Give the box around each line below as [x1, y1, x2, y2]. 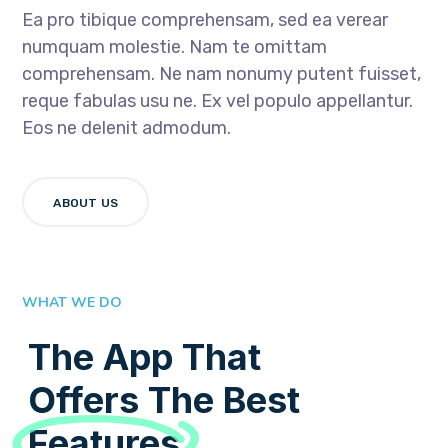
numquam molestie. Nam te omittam [22, 36, 328, 59]
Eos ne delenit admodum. [22, 117, 232, 140]
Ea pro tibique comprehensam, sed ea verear [22, 9, 389, 32]
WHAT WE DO [22, 293, 123, 313]
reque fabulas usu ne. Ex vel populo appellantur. [22, 90, 414, 113]
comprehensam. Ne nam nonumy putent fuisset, [22, 63, 422, 86]
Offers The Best [27, 378, 300, 423]
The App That [27, 335, 261, 380]
